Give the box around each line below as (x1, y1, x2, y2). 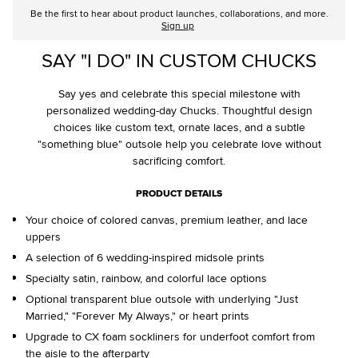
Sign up (161, 18, 194, 32)
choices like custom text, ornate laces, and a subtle (53, 118, 305, 135)
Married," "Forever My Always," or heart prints (26, 307, 249, 324)
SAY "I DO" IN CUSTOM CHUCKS (42, 46, 316, 74)
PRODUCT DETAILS (136, 185, 222, 201)
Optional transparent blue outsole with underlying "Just (26, 290, 298, 307)
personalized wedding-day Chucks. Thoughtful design (46, 101, 312, 118)
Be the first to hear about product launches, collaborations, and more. (30, 6, 328, 20)
